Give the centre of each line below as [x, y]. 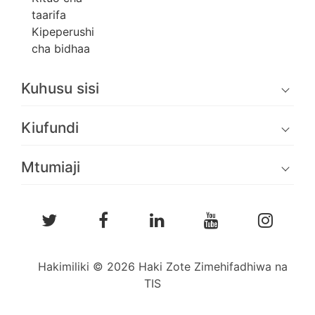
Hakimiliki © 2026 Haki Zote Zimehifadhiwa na [163, 266]
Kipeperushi [63, 32]
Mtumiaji [51, 167]
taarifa [49, 15]
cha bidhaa [61, 49]
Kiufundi [50, 128]
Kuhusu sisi [60, 89]
